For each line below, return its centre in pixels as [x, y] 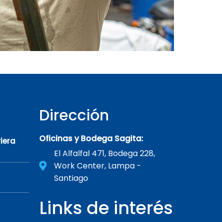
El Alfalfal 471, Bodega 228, [104, 153]
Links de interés [106, 208]
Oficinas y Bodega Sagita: [91, 139]
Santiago [71, 178]
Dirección [74, 115]
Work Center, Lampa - [97, 166]
